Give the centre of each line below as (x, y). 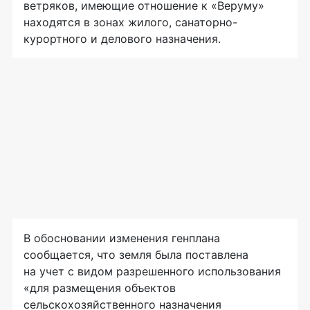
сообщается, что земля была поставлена (136, 255)
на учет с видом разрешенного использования (152, 272)
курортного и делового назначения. (122, 39)
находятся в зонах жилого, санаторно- (130, 22)
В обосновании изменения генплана (122, 238)
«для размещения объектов (100, 288)
